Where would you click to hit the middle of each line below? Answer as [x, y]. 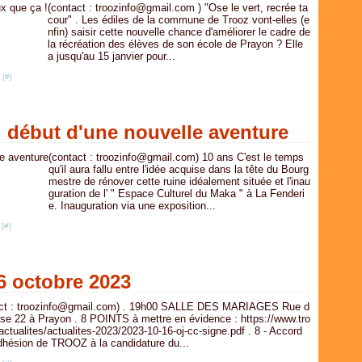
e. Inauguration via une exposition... [132, 206]
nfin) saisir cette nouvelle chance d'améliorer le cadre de [179, 32]
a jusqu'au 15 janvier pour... [112, 56]
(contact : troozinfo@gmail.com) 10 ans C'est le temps [176, 157]
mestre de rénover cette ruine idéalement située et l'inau [179, 181]
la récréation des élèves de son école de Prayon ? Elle [175, 44]
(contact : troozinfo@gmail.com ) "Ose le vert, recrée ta [178, 8]
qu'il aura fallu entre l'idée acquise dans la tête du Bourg [179, 169]
